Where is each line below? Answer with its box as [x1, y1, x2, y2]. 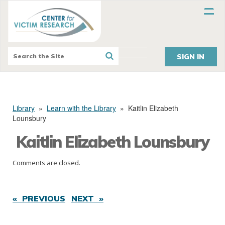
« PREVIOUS [13, 193, 65, 204]
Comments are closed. [13, 158, 80, 168]
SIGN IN [177, 52, 205, 62]
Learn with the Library [47, 103, 116, 114]
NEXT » [71, 193, 103, 204]
